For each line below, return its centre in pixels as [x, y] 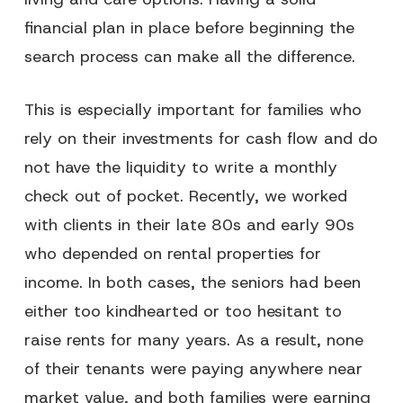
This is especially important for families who [193, 110]
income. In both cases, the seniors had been [192, 282]
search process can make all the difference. [189, 57]
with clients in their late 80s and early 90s [189, 225]
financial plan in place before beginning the [189, 28]
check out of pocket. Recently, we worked [185, 196]
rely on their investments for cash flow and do [201, 139]
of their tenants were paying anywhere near [193, 369]
